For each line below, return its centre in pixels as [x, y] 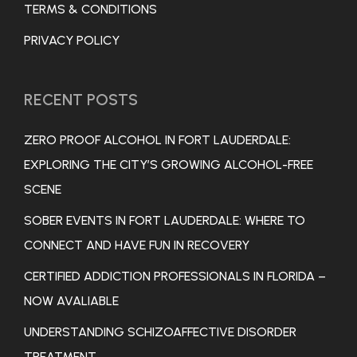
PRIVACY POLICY [72, 41]
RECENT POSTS [81, 100]
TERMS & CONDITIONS [90, 10]
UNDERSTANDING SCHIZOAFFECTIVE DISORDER [160, 332]
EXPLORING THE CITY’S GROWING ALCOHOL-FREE [169, 165]
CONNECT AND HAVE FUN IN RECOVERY [137, 245]
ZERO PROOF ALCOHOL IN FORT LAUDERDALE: [157, 140]
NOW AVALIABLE [71, 301]
